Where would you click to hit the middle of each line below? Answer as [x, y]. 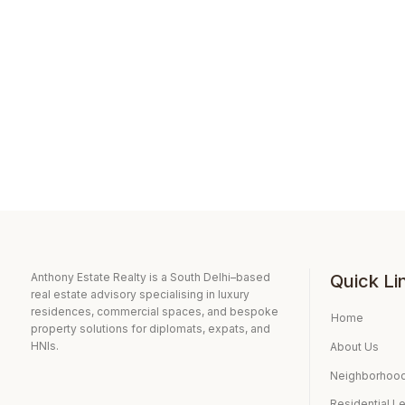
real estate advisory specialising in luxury [140, 295]
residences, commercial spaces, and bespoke [154, 312]
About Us [355, 346]
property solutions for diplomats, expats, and [150, 329]
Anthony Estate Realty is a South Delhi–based [150, 278]
